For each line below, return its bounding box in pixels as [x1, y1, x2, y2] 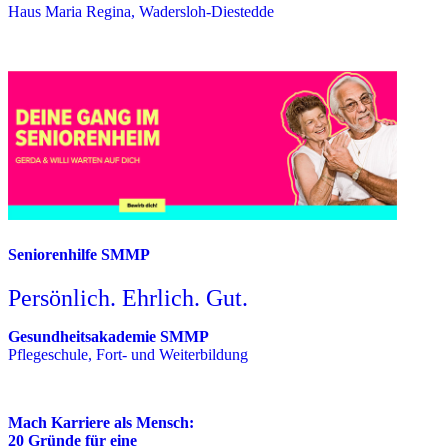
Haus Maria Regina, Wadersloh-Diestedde [8, 2, 274, 20]
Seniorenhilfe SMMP [8, 245, 150, 263]
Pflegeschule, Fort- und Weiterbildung [8, 345, 248, 363]
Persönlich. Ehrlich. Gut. [8, 284, 248, 311]
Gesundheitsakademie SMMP [8, 327, 209, 345]
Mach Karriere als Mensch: [8, 413, 194, 431]
